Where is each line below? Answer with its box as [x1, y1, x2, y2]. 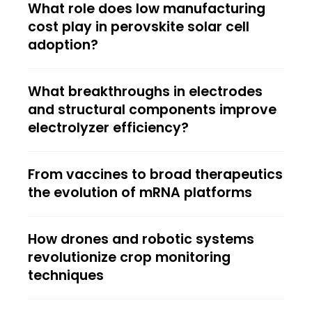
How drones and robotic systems [28, 229, 254, 249]
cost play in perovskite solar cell [28, 17, 249, 36]
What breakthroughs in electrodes [28, 81, 263, 101]
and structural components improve [28, 100, 276, 119]
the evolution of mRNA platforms [28, 182, 252, 202]
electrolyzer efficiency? [28, 118, 189, 137]
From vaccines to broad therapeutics [28, 164, 283, 184]
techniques [28, 265, 104, 285]
